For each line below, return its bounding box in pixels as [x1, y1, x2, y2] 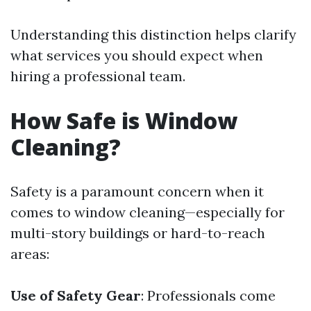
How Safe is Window [10, 106, 237, 135]
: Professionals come [141, 287, 276, 304]
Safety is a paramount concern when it [10, 183, 264, 200]
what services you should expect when [10, 47, 263, 64]
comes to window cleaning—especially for [10, 203, 285, 221]
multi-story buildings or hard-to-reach [10, 224, 265, 242]
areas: [10, 245, 49, 262]
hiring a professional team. [10, 67, 185, 85]
